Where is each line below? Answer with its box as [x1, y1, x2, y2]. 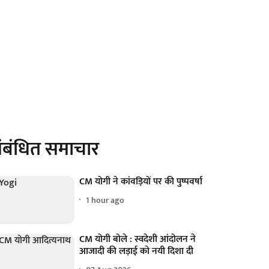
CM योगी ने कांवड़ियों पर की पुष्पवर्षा [79, 174, 203, 190]
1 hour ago [86, 193, 125, 207]
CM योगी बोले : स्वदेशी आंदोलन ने [79, 231, 196, 248]
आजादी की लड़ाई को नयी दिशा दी [79, 243, 194, 260]
